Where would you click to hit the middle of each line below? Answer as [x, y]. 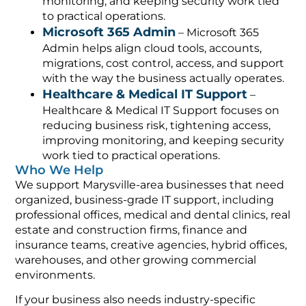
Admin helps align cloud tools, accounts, [152, 48]
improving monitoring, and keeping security [164, 140]
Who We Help [59, 170]
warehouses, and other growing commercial [136, 260]
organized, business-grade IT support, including [145, 199]
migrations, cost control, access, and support [164, 63]
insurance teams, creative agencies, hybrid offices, [151, 245]
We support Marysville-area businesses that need [150, 184]
